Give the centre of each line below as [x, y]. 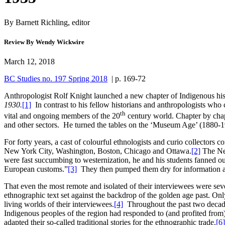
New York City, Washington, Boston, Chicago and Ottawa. [98, 151]
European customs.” [36, 169]
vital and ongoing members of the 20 [62, 116]
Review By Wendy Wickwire [44, 42]
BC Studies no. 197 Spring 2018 [56, 79]
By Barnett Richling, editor [47, 22]
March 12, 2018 [29, 62]
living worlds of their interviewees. [59, 204]
